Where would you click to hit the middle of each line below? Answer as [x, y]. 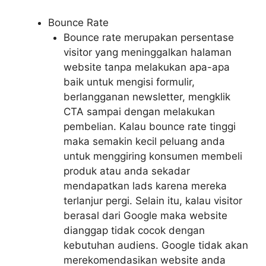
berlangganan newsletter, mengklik [147, 97]
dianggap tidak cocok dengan [134, 231]
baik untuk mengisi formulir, [129, 82]
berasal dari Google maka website [145, 216]
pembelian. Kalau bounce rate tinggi [149, 127]
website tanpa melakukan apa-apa [146, 67]
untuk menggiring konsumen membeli [153, 156]
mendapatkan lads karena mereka [145, 186]
